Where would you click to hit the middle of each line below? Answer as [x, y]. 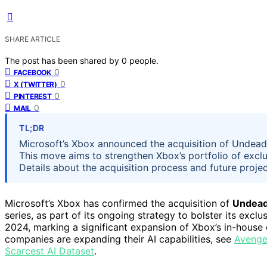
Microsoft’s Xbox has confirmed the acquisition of [119, 203]
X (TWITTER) [35, 84]
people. [144, 60]
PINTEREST [33, 96]
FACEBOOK [32, 72]
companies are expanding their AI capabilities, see [119, 239]
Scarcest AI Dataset [49, 251]
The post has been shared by [63, 60]
